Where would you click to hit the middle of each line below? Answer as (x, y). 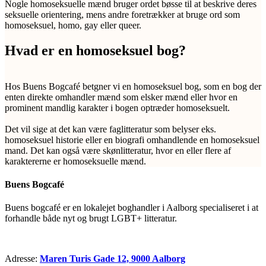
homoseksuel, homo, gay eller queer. (73, 26)
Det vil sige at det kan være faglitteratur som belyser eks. (110, 129)
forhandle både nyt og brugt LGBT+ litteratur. (91, 218)
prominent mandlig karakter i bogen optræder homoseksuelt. (117, 107)
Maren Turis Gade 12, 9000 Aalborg (113, 259)
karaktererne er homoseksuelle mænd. (75, 161)
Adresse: (22, 259)
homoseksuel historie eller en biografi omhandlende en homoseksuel (132, 140)
